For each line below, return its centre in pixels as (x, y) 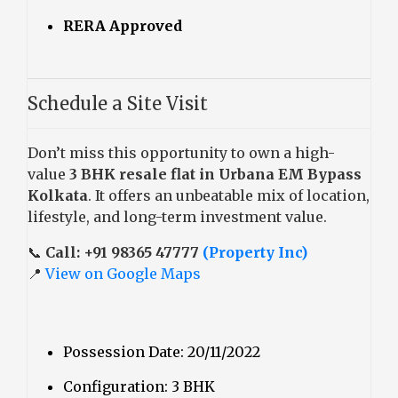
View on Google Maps (123, 273)
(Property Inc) (255, 252)
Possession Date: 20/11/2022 (162, 351)
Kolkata (58, 195)
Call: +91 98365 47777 (124, 252)
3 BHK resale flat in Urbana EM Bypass (215, 174)
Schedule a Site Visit (118, 103)
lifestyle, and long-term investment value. (177, 216)
